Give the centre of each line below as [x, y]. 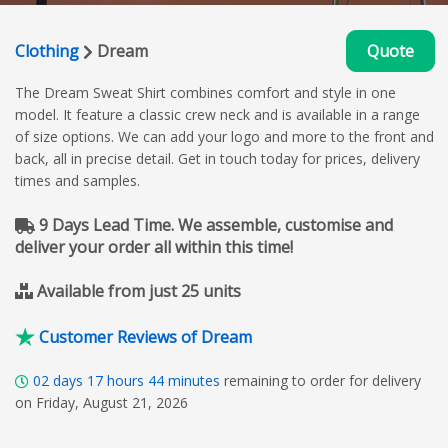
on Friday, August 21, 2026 [101, 402]
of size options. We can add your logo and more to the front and [224, 136]
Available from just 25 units [139, 290]
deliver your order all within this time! [154, 246]
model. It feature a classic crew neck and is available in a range [217, 114]
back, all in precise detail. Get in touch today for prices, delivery [217, 158]
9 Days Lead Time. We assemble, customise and [214, 224]
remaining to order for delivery [322, 380]
